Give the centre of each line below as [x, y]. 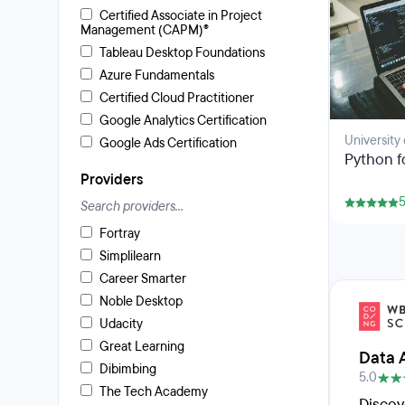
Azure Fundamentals [157, 75]
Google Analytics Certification [183, 121]
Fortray [120, 234]
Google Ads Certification [168, 143]
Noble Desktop [141, 301]
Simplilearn [130, 256]
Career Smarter [143, 279]
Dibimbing [128, 369]
